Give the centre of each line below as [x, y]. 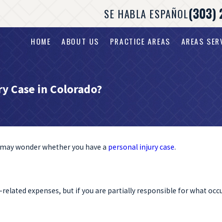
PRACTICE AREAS [140, 41]
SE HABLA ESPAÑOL [146, 13]
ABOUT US [80, 41]
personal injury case [141, 147]
